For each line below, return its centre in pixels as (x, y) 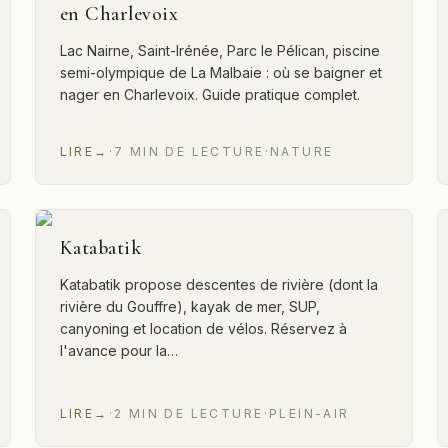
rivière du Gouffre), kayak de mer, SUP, (189, 306)
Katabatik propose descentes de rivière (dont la (218, 284)
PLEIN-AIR (309, 413)
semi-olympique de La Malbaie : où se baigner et (220, 72)
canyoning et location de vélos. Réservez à (203, 328)
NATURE (301, 151)
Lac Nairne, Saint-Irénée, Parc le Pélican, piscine (219, 50)
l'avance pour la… (118, 350)
